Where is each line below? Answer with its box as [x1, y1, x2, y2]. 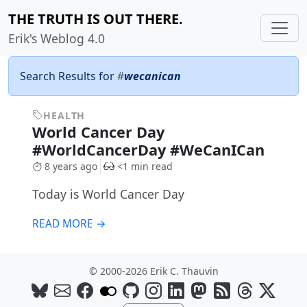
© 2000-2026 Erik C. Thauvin [88, 265, 219, 278]
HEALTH [43, 109, 86, 122]
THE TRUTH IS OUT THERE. [8, 10, 183, 28]
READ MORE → [32, 217, 106, 232]
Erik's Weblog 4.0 [8, 30, 105, 47]
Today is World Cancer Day [32, 186, 184, 203]
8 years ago [44, 160, 97, 173]
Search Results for [20, 69, 117, 84]
